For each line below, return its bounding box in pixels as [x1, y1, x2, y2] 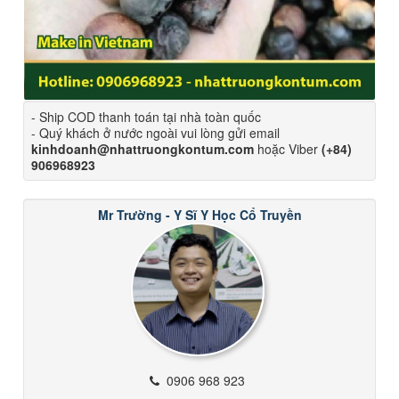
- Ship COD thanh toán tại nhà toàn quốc [31, 107, 261, 126]
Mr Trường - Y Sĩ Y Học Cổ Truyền [97, 205, 302, 224]
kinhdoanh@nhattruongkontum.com [31, 139, 254, 158]
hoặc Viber [254, 139, 322, 158]
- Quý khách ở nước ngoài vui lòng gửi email [31, 123, 280, 142]
